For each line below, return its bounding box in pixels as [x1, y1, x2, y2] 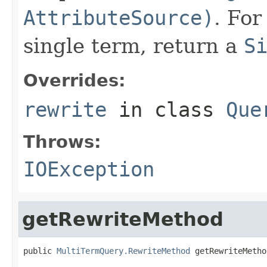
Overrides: [23, 70, 126, 91]
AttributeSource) [23, 5, 214, 30]
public [23, 246, 57, 256]
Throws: [23, 131, 101, 152]
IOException [23, 157, 154, 181]
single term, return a [23, 33, 244, 58]
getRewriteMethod [22, 208, 223, 230]
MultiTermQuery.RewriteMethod [57, 246, 190, 256]
